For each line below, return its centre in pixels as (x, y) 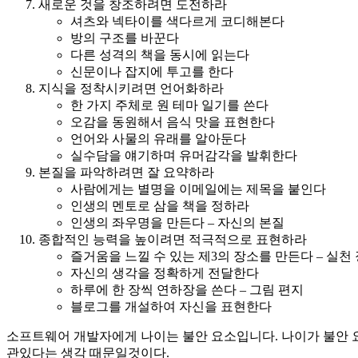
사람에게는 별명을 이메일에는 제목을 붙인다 (198, 189)
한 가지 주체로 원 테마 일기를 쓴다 (169, 105)
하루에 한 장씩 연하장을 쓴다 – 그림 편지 (187, 289)
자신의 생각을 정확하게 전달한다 (165, 272)
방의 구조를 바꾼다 (125, 38)
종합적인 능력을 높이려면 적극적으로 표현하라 (173, 239)
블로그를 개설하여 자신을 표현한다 (171, 306)
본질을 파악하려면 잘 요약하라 (126, 172)
